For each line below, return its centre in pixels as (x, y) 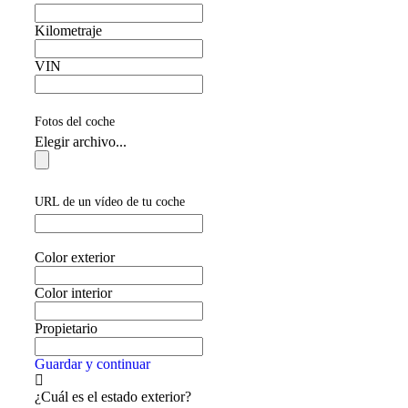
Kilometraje (68, 30)
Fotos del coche (75, 122)
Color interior (73, 292)
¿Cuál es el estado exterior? (113, 396)
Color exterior (75, 257)
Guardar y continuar (92, 363)
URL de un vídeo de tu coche (110, 201)
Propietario (66, 328)
